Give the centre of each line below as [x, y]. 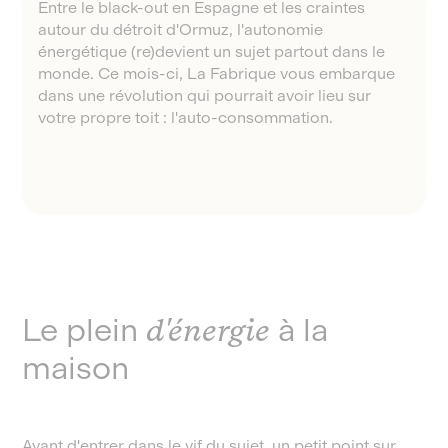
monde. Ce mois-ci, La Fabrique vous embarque [217, 73]
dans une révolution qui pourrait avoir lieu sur [205, 95]
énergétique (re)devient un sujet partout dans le [212, 51]
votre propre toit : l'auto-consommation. [186, 117]
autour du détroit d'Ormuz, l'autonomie [181, 29]
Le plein [84, 330]
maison [76, 368]
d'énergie [208, 330]
